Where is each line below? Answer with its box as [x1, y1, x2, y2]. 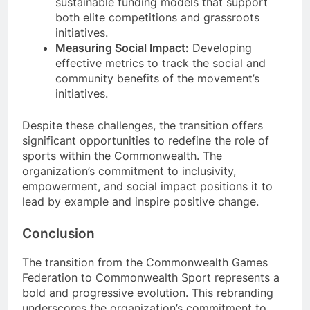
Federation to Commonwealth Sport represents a [22, 270, 280, 284]
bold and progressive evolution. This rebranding [22, 285, 273, 300]
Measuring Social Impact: [55, 40, 189, 55]
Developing [189, 40, 252, 55]
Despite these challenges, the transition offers [22, 118, 263, 132]
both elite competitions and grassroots [55, 10, 259, 24]
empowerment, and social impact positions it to [22, 179, 273, 193]
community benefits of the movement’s [55, 71, 259, 85]
